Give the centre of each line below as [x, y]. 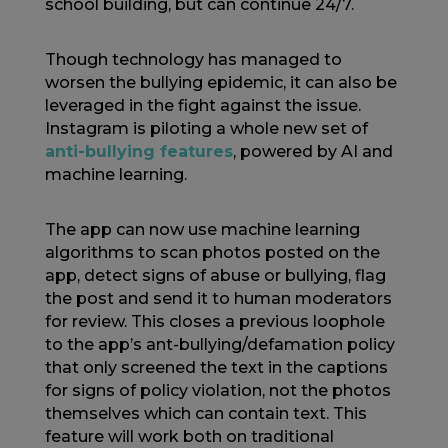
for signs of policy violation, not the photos [217, 390]
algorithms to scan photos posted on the [212, 252]
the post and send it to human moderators [218, 298]
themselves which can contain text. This [205, 413]
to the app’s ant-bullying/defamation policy [219, 344]
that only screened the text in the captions [216, 367]
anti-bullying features [138, 151]
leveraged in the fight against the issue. [202, 105]
